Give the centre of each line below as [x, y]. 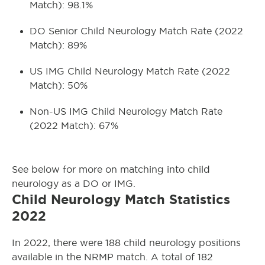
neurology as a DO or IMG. [74, 183]
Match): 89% [58, 45]
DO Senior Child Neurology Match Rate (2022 [136, 31]
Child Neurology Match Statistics [121, 199]
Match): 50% [59, 85]
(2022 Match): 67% [74, 125]
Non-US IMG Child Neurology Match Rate [126, 111]
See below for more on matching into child [111, 169]
